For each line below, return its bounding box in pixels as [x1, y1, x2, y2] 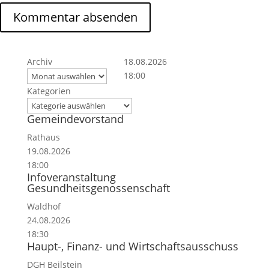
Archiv [26, 56, 52, 67]
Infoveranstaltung [26, 170, 116, 184]
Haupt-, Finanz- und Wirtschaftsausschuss [26, 239, 238, 253]
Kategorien [26, 85, 71, 97]
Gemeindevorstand [26, 112, 124, 126]
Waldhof [26, 201, 61, 212]
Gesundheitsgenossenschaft [26, 181, 170, 195]
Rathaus [26, 131, 60, 143]
